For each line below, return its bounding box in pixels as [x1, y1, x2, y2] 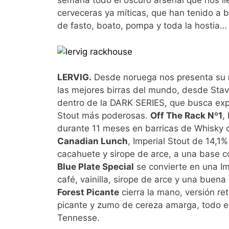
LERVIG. [57, 72, 91, 83]
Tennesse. [57, 213, 100, 223]
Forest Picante [57, 187, 119, 198]
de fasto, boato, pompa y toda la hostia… [57, 20, 227, 31]
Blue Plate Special [57, 162, 134, 172]
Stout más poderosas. [57, 110, 150, 121]
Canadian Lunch [57, 136, 128, 147]
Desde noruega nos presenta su [91, 72, 228, 83]
